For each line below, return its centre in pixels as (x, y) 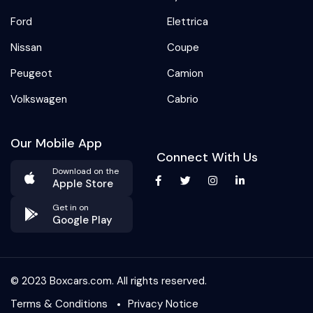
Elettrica (188, 21)
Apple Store (83, 183)
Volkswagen (39, 99)
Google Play (82, 220)
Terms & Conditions (59, 304)
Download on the (86, 171)
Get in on (71, 207)
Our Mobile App (56, 143)
